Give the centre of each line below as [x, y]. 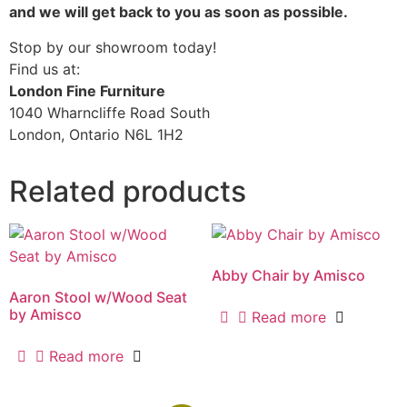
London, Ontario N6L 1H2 [96, 134]
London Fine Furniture [87, 90]
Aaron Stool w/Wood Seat [98, 297]
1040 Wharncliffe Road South [109, 112]
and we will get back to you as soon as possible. [179, 12]
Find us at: [45, 69]
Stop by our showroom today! [113, 47]
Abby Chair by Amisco [288, 275]
